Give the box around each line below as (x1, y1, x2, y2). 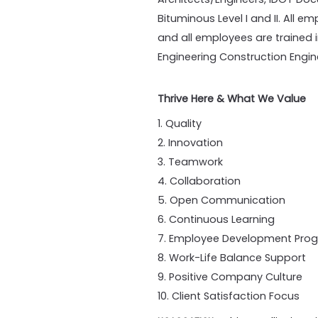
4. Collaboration (158, 173, 241, 188)
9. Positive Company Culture (158, 269, 302, 284)
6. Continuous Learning (158, 212, 275, 226)
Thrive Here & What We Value (158, 91, 306, 106)
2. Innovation (158, 135, 223, 150)
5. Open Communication (158, 192, 285, 207)
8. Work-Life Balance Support (158, 250, 306, 265)
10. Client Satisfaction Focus (158, 288, 300, 303)
